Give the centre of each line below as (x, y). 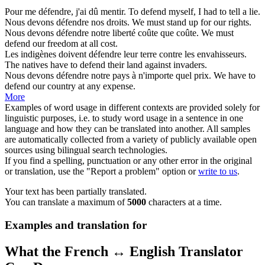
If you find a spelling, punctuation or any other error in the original (128, 161)
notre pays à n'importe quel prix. (150, 76)
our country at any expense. (83, 86)
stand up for (189, 22)
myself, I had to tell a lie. (213, 12)
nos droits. (109, 22)
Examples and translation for (76, 225)
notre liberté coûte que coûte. (144, 33)
